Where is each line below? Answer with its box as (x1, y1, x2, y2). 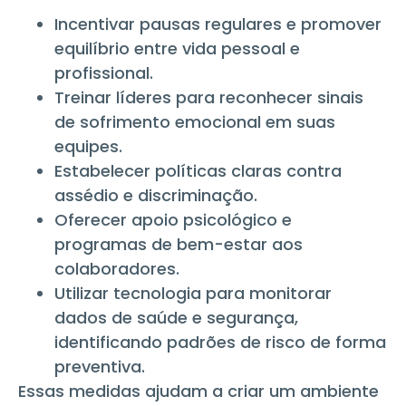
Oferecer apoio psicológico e (54, 208, 292, 231)
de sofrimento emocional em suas (54, 110, 335, 133)
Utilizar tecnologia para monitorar (54, 281, 332, 304)
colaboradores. (54, 256, 179, 280)
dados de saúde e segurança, (54, 305, 298, 329)
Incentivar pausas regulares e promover (54, 12, 382, 35)
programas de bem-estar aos (54, 232, 303, 256)
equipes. (54, 134, 122, 158)
